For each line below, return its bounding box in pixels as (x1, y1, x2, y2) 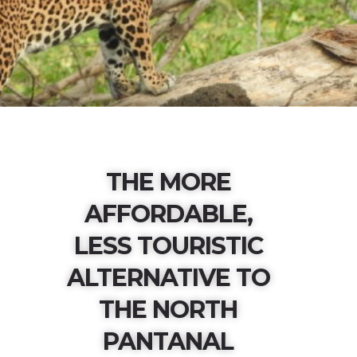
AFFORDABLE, (84, 199, 253, 229)
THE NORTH (99, 295, 238, 324)
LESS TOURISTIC (73, 231, 263, 261)
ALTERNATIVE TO (66, 263, 270, 292)
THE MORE (105, 167, 231, 197)
